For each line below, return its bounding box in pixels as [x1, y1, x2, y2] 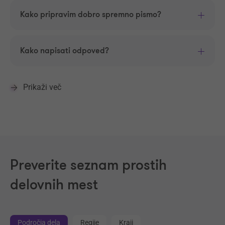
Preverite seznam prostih [10, 156, 167, 175]
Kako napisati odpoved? [20, 45, 109, 57]
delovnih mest [10, 176, 98, 195]
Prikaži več [23, 82, 61, 92]
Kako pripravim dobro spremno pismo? [20, 9, 161, 21]
